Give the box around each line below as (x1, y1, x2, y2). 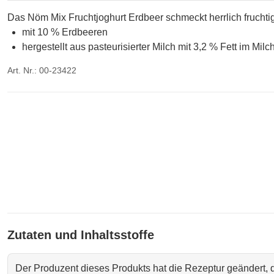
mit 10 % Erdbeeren (22, 27, 108, 37)
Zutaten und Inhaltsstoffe (7, 228, 154, 242)
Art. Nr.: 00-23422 (7, 65, 76, 75)
